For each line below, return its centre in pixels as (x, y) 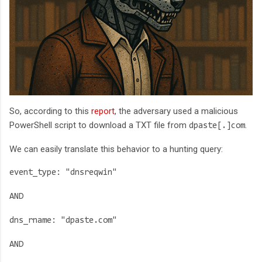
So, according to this (50, 111)
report (103, 111)
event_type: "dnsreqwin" (63, 173)
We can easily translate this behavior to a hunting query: (116, 149)
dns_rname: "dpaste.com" (63, 221)
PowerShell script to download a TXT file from (99, 125)
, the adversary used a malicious (176, 111)
